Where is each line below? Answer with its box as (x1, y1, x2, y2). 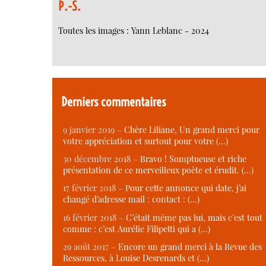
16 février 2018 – (63, 211, 126, 223)
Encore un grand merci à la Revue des (118, 241, 262, 253)
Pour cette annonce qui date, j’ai (125, 182, 246, 194)
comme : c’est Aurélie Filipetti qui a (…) (63, 223, 210, 235)
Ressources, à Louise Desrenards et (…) (63, 252, 209, 264)
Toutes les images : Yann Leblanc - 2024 (58, 24, 210, 36)
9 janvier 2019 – (63, 123, 124, 135)
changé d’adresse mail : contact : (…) (63, 194, 199, 205)
